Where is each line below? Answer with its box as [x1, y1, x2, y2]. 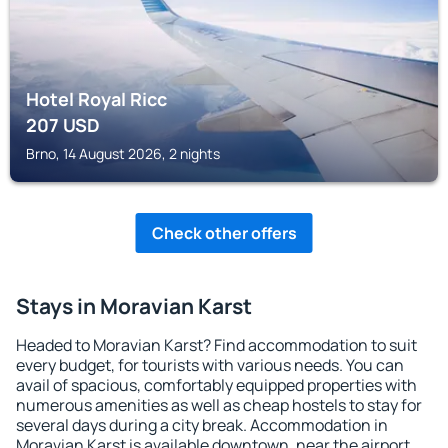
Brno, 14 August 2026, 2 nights [26, 144, 220, 163]
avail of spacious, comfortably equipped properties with [16, 374, 417, 396]
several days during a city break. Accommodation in [16, 414, 388, 436]
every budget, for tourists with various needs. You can [16, 354, 404, 376]
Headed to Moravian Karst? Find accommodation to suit [16, 334, 417, 356]
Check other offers [151, 222, 297, 244]
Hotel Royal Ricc [26, 87, 167, 111]
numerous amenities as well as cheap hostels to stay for [16, 394, 422, 416]
